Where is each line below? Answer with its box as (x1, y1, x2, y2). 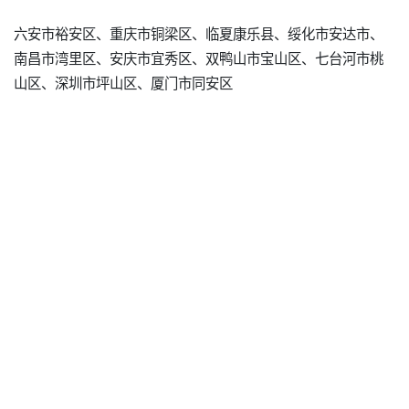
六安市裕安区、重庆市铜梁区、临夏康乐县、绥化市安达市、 (14, 23, 383, 44)
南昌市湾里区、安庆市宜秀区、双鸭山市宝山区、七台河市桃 (14, 47, 383, 68)
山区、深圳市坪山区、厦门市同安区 (14, 72, 233, 93)
